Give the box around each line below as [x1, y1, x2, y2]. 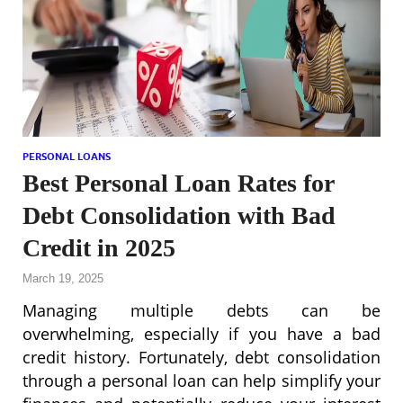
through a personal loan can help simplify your [22, 370, 381, 392]
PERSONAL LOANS [22, 150, 111, 164]
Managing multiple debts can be [22, 300, 381, 322]
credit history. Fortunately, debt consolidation [22, 346, 381, 369]
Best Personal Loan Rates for [22, 169, 334, 198]
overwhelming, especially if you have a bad [22, 323, 381, 345]
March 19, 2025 [22, 272, 103, 286]
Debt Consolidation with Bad [22, 201, 336, 230]
